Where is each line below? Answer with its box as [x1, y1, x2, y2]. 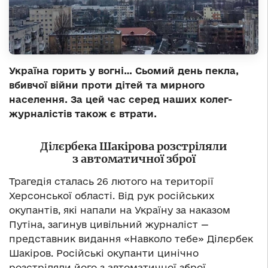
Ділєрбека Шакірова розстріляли [40, 139, 227, 153]
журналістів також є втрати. [9, 108, 157, 119]
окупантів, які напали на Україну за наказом [9, 204, 230, 215]
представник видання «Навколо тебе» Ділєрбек [9, 233, 253, 244]
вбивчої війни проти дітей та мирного [9, 79, 205, 90]
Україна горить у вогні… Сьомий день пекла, [9, 65, 239, 76]
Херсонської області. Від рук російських [9, 190, 215, 201]
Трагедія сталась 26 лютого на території [9, 175, 214, 187]
